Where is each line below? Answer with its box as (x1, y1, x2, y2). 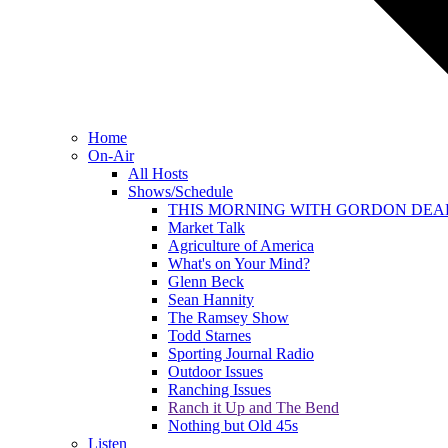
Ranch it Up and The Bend (168, 399, 339, 416)
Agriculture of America (168, 237, 314, 254)
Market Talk (168, 219, 245, 236)
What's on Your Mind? (168, 255, 310, 272)
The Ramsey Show (168, 309, 289, 326)
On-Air (88, 147, 134, 164)
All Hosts (128, 165, 188, 182)
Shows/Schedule (128, 183, 233, 200)
